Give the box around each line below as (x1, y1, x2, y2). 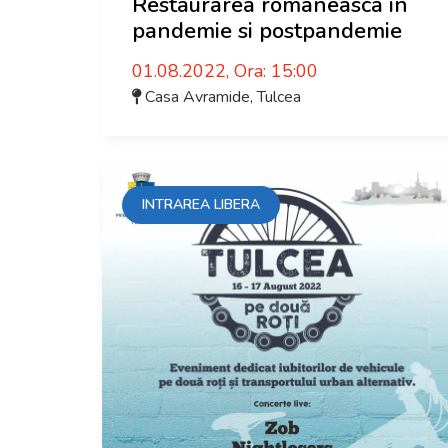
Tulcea (257, 86, 301, 108)
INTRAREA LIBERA (142, 195, 260, 214)
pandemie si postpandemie (132, 16, 402, 46)
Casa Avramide (145, 86, 250, 108)
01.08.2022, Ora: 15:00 (132, 59, 318, 83)
